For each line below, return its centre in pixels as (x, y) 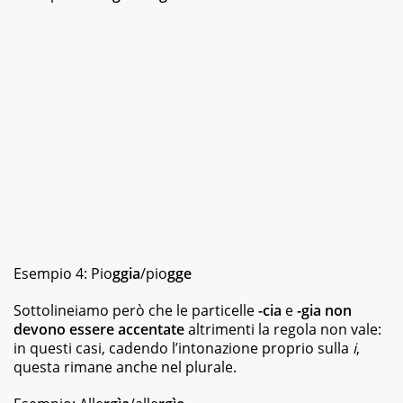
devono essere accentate (99, 329)
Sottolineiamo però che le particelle (136, 310)
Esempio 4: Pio (63, 273)
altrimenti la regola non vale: (283, 329)
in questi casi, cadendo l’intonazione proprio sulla (183, 348)
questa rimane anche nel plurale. (125, 367)
